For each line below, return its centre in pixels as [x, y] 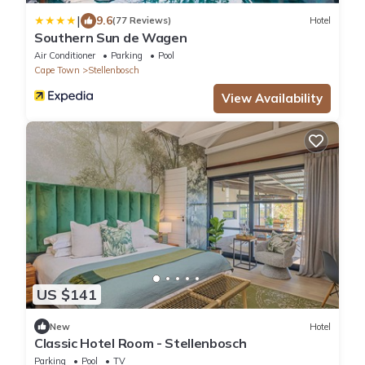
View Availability [272, 98]
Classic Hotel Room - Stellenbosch [141, 343]
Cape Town [57, 70]
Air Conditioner [65, 55]
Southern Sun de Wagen [111, 37]
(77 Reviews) [142, 21]
